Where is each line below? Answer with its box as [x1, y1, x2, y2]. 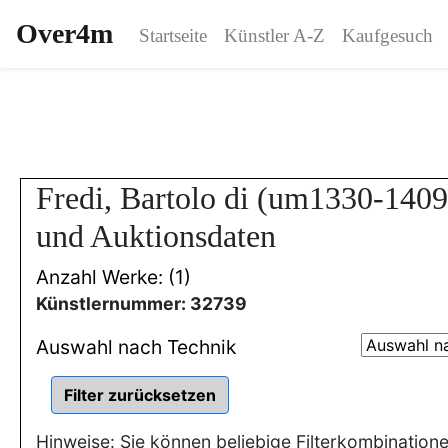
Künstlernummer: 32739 [36, 293, 247, 314]
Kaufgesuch [341, 25, 433, 46]
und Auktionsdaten [36, 218, 276, 254]
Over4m [16, 18, 113, 49]
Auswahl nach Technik [36, 335, 236, 359]
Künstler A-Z [223, 25, 325, 46]
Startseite [138, 25, 207, 46]
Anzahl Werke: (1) [36, 265, 191, 289]
